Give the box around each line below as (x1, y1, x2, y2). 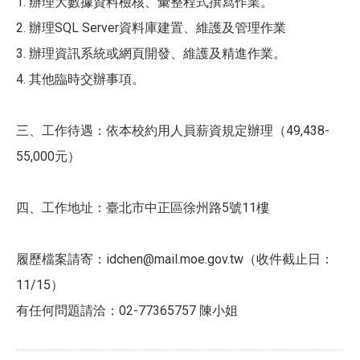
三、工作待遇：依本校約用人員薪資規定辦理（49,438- (16, 123, 329, 139)
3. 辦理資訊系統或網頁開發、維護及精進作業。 (16, 46, 286, 62)
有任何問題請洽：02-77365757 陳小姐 (16, 303, 238, 319)
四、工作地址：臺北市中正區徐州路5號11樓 (16, 200, 269, 216)
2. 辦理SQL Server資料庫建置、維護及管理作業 (16, 20, 286, 36)
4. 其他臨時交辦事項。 (16, 72, 145, 88)
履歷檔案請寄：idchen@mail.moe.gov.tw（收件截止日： (16, 252, 333, 268)
